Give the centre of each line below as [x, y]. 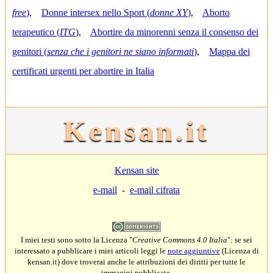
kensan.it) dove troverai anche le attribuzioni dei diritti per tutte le [136, 262]
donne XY [169, 12]
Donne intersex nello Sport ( [96, 12]
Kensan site [136, 170]
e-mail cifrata [155, 190]
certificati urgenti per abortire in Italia [83, 71]
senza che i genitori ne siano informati [120, 51]
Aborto [216, 12]
